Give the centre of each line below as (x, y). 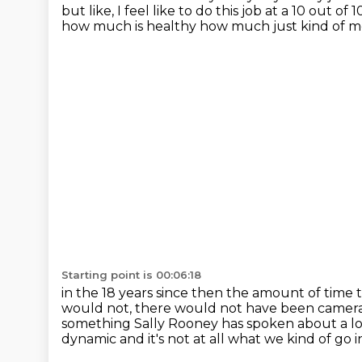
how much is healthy (130, 26)
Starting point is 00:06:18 (131, 275)
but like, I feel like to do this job (163, 11)
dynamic (90, 339)
